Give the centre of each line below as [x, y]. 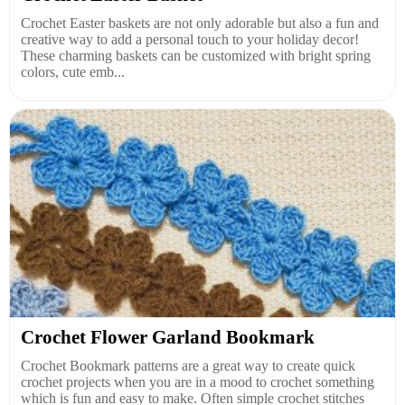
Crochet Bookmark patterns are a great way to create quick [188, 366]
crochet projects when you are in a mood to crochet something [198, 382]
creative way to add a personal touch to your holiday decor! [190, 40]
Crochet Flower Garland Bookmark [168, 338]
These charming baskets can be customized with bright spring [196, 56]
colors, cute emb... [73, 72]
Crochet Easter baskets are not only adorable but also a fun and [200, 24]
